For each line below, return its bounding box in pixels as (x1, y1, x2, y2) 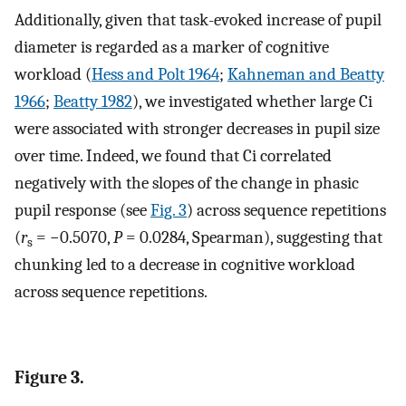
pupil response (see (14, 199, 150, 220)
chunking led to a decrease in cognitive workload (14, 254, 355, 275)
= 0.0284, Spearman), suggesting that (122, 227, 382, 247)
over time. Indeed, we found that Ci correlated (14, 145, 332, 166)
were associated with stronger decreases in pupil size (14, 118, 380, 139)
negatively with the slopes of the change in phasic (14, 172, 359, 193)
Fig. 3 (150, 199, 187, 220)
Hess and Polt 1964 (92, 63, 219, 84)
